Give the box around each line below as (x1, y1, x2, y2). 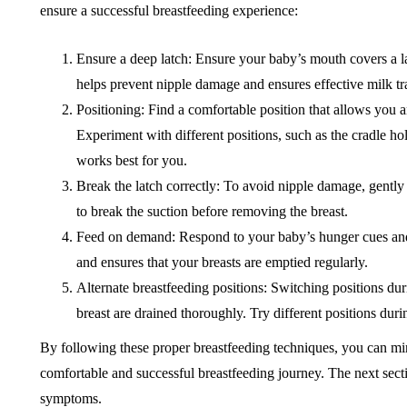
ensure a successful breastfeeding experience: (40, 3, 298, 18)
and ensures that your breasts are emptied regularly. (76, 254, 368, 270)
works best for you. (76, 153, 187, 168)
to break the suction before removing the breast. (76, 203, 348, 219)
